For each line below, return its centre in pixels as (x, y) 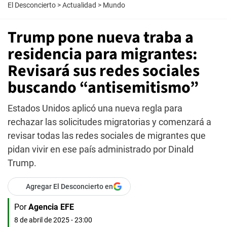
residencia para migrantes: (103, 54)
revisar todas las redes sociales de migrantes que (107, 136)
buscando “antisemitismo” (103, 88)
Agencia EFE (51, 207)
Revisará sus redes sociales (104, 71)
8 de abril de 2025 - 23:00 (53, 220)
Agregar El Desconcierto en (69, 186)
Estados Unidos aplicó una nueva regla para (95, 108)
